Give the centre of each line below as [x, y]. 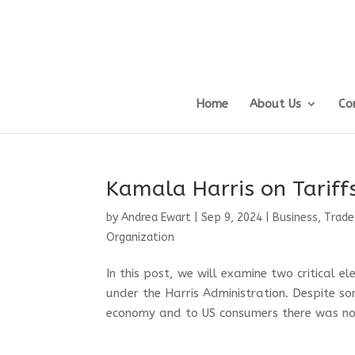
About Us [275, 104]
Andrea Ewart [157, 218]
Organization [141, 237]
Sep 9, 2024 [232, 218]
